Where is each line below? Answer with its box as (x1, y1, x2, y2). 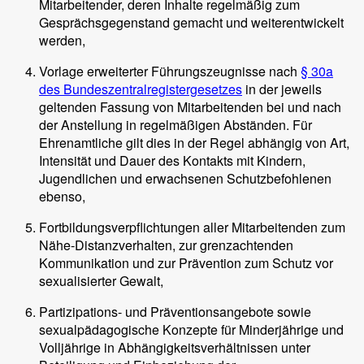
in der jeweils (242, 79, 322, 98)
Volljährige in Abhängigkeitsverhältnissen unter (39, 337, 310, 357)
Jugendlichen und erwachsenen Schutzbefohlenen (39, 168, 331, 188)
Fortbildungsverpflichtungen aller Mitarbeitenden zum (39, 217, 345, 236)
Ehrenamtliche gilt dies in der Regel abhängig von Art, (39, 132, 349, 152)
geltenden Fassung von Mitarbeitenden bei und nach (39, 97, 341, 116)
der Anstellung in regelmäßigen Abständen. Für (39, 115, 312, 134)
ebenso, (39, 186, 85, 206)
